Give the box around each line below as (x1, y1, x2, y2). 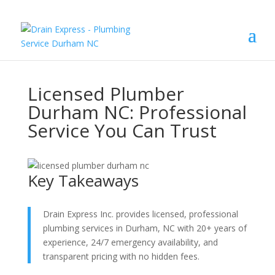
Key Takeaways (27, 169, 139, 192)
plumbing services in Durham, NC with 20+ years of (42, 222, 247, 234)
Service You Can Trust (27, 118, 217, 143)
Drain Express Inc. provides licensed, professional (42, 208, 238, 220)
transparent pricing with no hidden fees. (42, 250, 199, 262)
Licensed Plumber (27, 81, 184, 106)
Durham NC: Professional (27, 99, 247, 125)
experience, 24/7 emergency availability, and (42, 236, 218, 248)
